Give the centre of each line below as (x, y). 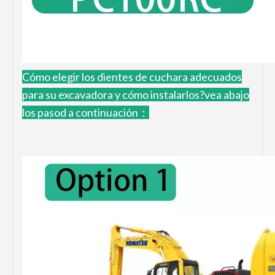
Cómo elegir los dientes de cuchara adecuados (132, 76)
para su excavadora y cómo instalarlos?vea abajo (136, 94)
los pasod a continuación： (86, 112)
